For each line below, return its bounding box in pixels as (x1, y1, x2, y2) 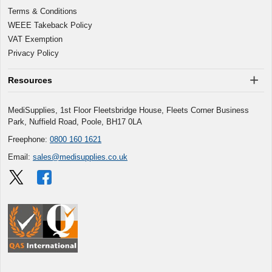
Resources (8, 75, 52, 85)
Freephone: (8, 134, 50, 144)
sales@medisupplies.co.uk (33, 152, 127, 161)
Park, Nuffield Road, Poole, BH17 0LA (8, 117, 142, 126)
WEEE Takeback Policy (8, 20, 92, 30)
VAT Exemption (8, 34, 63, 44)
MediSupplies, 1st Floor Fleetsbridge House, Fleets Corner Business (8, 105, 249, 115)
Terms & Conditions (8, 6, 77, 16)
